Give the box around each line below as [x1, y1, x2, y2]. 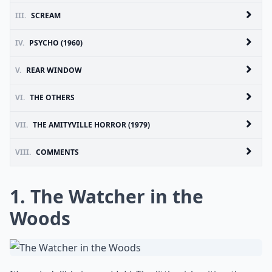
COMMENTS [36, 147, 79, 157]
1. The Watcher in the [10, 184, 203, 209]
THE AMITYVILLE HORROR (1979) [33, 120, 150, 130]
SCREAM [31, 10, 61, 21]
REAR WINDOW [26, 65, 82, 75]
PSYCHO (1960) [29, 38, 83, 48]
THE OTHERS [30, 92, 75, 103]
